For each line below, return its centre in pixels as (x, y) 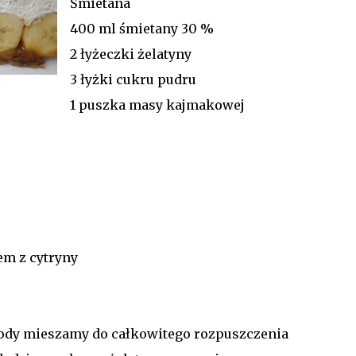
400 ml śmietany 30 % (141, 28)
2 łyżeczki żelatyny (130, 54)
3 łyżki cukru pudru (133, 79)
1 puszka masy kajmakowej (157, 104)
